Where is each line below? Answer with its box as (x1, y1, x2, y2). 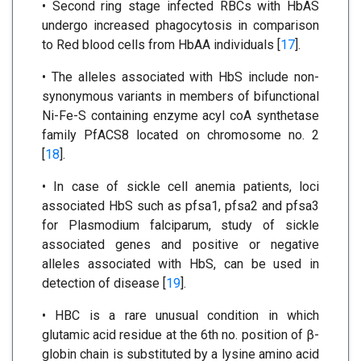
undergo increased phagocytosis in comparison (42, 17, 319, 33)
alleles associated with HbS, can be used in (42, 255, 319, 272)
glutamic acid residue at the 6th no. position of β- (42, 326, 319, 342)
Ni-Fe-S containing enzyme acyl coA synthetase (42, 107, 319, 123)
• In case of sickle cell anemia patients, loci (42, 178, 319, 194)
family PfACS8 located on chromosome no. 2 (42, 127, 319, 143)
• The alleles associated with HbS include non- (42, 68, 319, 85)
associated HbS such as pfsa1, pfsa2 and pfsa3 (42, 197, 319, 214)
